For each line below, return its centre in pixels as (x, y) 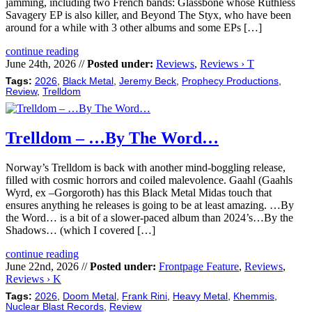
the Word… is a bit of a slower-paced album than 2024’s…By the (149, 218)
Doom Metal (89, 297)
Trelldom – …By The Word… (112, 138)
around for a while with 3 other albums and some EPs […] (134, 28)
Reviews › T (227, 64)
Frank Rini (145, 297)
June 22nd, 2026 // (48, 267)
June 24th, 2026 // (46, 64)
